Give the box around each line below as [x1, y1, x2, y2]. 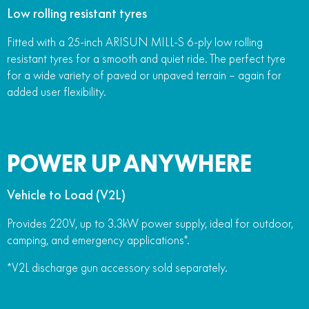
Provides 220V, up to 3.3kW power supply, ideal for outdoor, [7, 216, 293, 230]
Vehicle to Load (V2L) [7, 186, 126, 203]
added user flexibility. [7, 84, 106, 99]
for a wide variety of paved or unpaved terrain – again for [7, 68, 281, 82]
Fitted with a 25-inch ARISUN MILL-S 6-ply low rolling [7, 34, 263, 49]
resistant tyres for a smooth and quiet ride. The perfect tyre [7, 51, 286, 66]
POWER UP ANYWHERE [7, 149, 252, 177]
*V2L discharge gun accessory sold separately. [7, 260, 228, 275]
